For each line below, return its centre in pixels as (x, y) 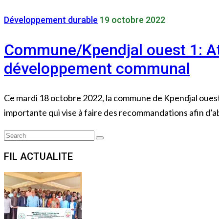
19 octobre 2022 (132, 20)
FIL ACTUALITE (38, 157)
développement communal (97, 68)
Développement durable (51, 20)
